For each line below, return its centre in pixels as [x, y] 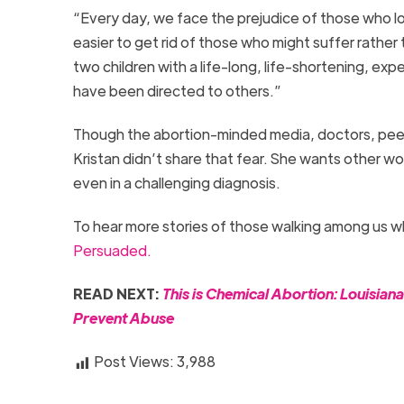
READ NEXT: [117, 294]
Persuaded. [112, 251]
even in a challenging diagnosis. [179, 183]
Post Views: [133, 362]
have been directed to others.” [178, 91]
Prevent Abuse [123, 318]
